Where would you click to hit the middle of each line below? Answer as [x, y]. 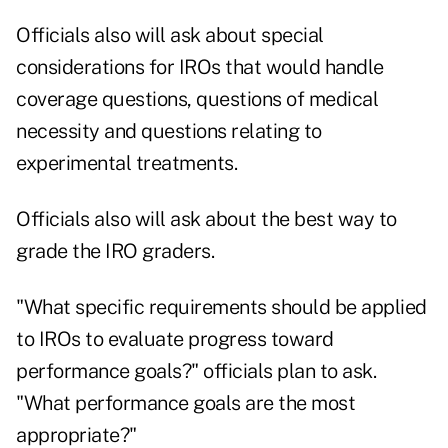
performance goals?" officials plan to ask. [196, 371]
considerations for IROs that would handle [200, 67]
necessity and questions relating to [169, 131]
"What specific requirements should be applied [221, 307]
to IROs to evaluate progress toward [175, 339]
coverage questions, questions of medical [197, 99]
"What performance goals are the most [185, 403]
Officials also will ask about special [170, 35]
